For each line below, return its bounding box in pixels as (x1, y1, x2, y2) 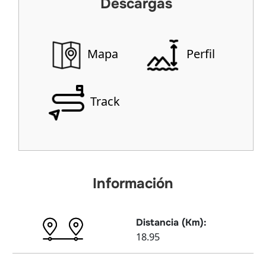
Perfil (183, 46, 215, 62)
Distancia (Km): (136, 216, 207, 229)
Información (93, 175, 173, 193)
